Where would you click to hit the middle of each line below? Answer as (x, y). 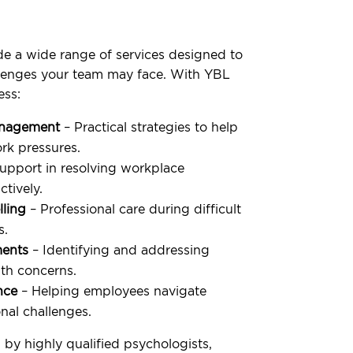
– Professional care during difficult (133, 208)
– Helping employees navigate (111, 290)
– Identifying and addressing (119, 249)
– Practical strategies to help (149, 126)
